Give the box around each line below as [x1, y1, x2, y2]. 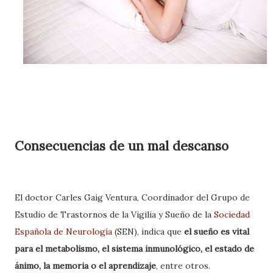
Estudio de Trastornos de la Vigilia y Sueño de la [15, 208, 214, 220]
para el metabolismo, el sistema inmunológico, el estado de [15, 243, 254, 254]
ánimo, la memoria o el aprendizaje [15, 260, 156, 271]
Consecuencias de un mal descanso [15, 137, 229, 154]
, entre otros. [156, 260, 210, 271]
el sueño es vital [184, 225, 249, 237]
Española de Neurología [15, 225, 115, 237]
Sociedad [214, 208, 250, 220]
